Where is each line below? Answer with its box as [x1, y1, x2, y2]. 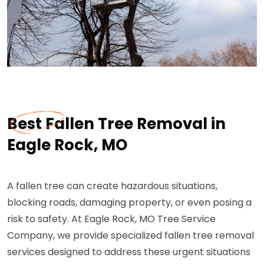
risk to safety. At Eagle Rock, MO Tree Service [7, 212, 216, 226]
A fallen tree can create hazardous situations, [7, 179, 217, 193]
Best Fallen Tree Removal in [7, 113, 226, 135]
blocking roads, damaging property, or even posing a [7, 196, 252, 210]
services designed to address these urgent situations [7, 245, 250, 259]
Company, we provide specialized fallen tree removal [7, 229, 254, 243]
